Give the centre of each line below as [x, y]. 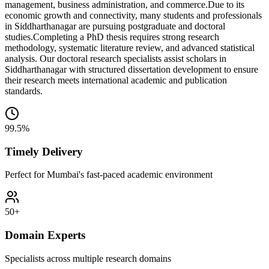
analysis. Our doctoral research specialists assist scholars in [116, 58]
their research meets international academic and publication [116, 80]
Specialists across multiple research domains [88, 258]
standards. [24, 91]
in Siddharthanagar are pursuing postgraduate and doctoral [115, 26]
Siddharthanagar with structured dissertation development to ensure [131, 69]
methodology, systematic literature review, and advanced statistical [130, 47]
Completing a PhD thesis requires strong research [126, 37]
